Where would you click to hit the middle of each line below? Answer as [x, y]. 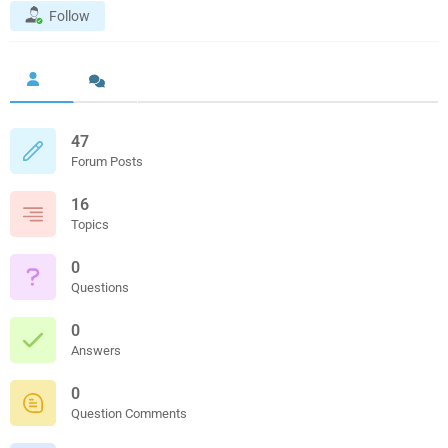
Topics [90, 224]
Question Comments [129, 413]
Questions [100, 287]
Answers [96, 350]
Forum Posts [107, 161]
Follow [69, 16]
